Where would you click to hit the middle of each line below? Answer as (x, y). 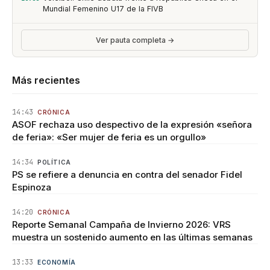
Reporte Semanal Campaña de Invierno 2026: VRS (121, 224)
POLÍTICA (54, 162)
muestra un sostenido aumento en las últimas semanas (132, 237)
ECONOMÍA (57, 262)
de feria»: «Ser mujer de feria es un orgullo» (109, 137)
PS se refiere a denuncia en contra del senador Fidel (127, 174)
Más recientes (46, 80)
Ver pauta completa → (135, 40)
